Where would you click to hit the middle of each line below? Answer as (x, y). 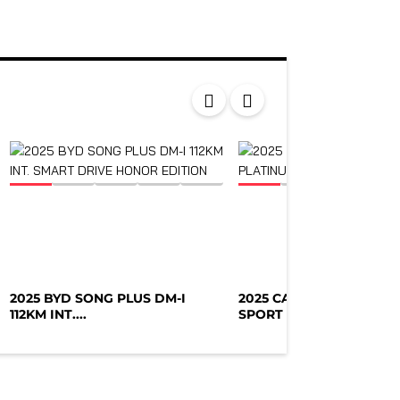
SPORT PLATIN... (292, 314)
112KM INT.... (49, 314)
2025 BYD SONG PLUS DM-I (98, 298)
